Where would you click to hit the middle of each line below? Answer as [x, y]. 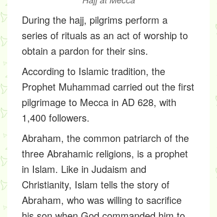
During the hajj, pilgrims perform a [95, 20]
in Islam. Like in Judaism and [84, 169]
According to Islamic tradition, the [93, 71]
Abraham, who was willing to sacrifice [102, 200]
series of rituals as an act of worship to [105, 35]
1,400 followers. [56, 118]
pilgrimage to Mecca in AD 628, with [99, 102]
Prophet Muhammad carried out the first [108, 87]
